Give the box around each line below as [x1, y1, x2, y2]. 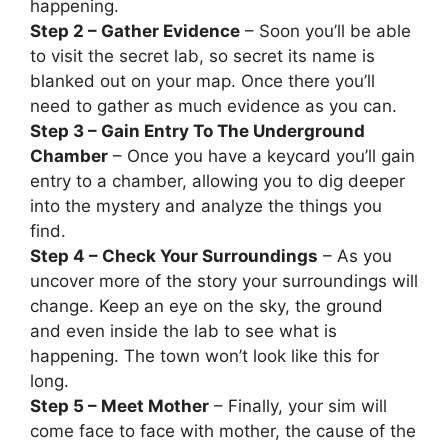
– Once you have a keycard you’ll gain [108, 145, 415, 166]
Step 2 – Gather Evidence [30, 20, 240, 41]
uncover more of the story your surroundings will [30, 270, 418, 291]
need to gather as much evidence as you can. [30, 95, 397, 116]
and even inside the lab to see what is [30, 320, 337, 341]
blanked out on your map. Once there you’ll [30, 70, 375, 91]
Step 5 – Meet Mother [30, 395, 209, 416]
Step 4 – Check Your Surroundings [30, 245, 318, 266]
